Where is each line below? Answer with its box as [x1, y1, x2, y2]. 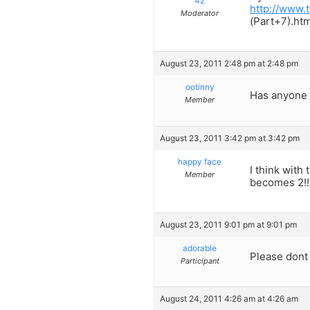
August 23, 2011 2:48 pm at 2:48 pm [160, 58, 298, 69]
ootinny [185, 82, 215, 93]
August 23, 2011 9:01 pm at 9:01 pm [160, 219, 297, 230]
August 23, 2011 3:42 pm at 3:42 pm [160, 132, 300, 143]
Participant [180, 255, 219, 266]
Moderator [181, 8, 219, 18]
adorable [183, 242, 217, 253]
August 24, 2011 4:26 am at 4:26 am [160, 293, 298, 304]
